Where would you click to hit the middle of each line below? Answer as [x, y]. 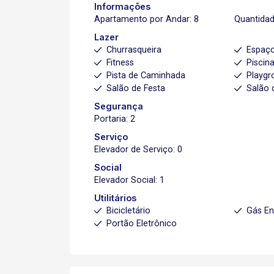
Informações [122, 6]
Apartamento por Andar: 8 [146, 19]
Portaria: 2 [115, 119]
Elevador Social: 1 [129, 180]
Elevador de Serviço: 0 [138, 150]
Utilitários [115, 198]
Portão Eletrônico [142, 224]
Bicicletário [128, 211]
